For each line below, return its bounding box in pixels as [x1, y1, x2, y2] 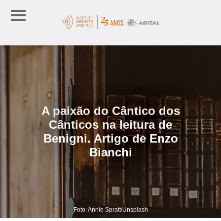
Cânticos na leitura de [49, 117, 172, 131]
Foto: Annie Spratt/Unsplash [73, 206, 148, 213]
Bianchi [89, 145, 132, 159]
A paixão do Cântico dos [41, 104, 180, 117]
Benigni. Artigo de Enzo [43, 131, 178, 145]
